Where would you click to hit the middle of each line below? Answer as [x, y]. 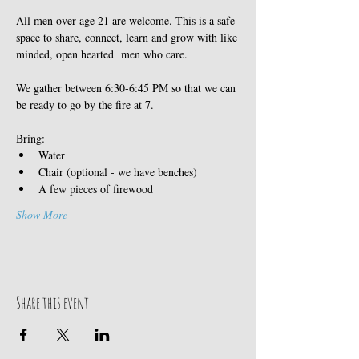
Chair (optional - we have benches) [118, 172]
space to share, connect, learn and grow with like [128, 37]
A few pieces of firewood [96, 189]
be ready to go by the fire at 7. [87, 105]
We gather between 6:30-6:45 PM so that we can [127, 88]
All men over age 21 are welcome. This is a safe [127, 20]
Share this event [52, 303]
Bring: [30, 138]
